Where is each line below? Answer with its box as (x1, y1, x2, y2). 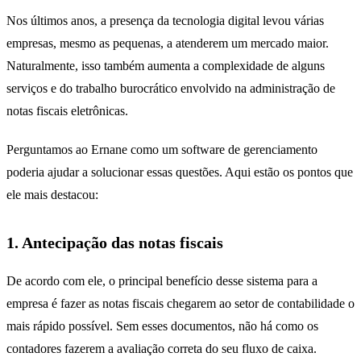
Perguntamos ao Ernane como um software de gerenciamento (6, 142, 317, 156)
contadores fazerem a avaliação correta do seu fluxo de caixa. (6, 341, 317, 355)
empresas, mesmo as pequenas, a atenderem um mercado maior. (6, 35, 329, 50)
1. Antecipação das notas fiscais (6, 233, 223, 251)
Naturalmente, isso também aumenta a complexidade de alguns (6, 58, 325, 73)
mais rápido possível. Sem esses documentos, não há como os (6, 318, 318, 333)
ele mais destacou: (6, 187, 98, 201)
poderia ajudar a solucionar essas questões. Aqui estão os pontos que (6, 164, 353, 179)
